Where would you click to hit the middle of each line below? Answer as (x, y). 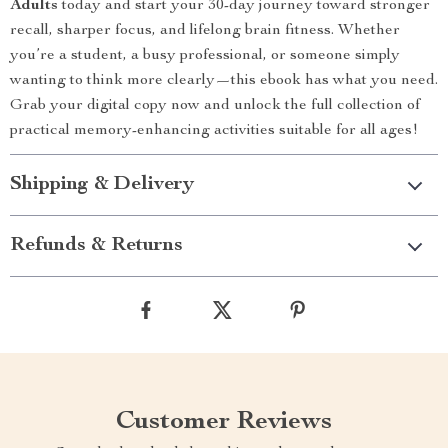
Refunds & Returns (96, 246)
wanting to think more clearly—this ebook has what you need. (224, 81)
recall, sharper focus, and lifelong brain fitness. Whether (205, 31)
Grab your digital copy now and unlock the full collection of (215, 106)
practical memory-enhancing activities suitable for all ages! (214, 131)
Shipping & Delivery (102, 185)
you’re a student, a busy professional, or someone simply (205, 56)
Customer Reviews (224, 422)
